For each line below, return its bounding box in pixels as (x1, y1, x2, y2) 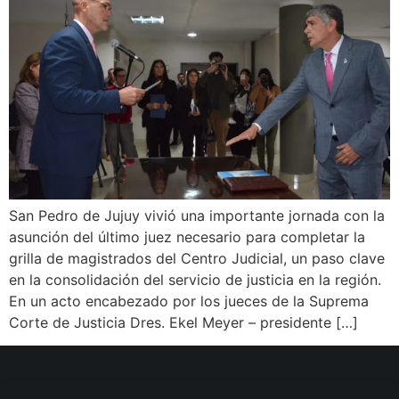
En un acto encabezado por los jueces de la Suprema (9, 291, 369, 310)
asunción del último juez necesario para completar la (9, 227, 365, 246)
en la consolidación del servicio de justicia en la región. (9, 270, 381, 289)
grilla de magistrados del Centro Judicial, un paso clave (9, 248, 385, 267)
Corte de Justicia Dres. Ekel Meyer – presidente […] (9, 313, 358, 331)
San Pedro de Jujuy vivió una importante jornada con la (9, 206, 385, 224)
